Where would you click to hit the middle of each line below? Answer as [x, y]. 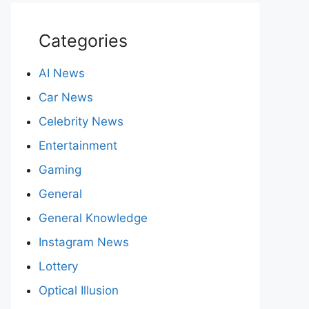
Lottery [58, 266]
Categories [83, 41]
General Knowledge [93, 218]
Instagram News [84, 242]
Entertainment [78, 146]
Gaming [60, 170]
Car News [66, 97]
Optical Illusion [79, 290]
